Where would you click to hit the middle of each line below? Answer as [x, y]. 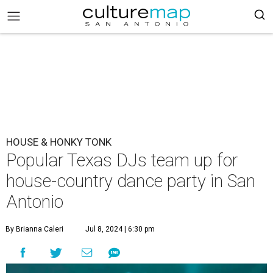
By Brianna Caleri [34, 229]
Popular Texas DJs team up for [122, 160]
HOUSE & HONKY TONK [59, 142]
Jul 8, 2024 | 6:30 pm [120, 229]
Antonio [35, 202]
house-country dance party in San [131, 181]
